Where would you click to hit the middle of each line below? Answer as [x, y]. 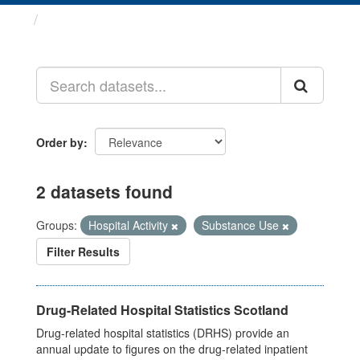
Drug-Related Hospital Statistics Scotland [162, 310]
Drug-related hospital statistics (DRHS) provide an [163, 333]
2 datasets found [104, 191]
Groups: [57, 225]
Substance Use [242, 225]
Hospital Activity [130, 225]
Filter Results [83, 252]
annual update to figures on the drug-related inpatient [172, 349]
